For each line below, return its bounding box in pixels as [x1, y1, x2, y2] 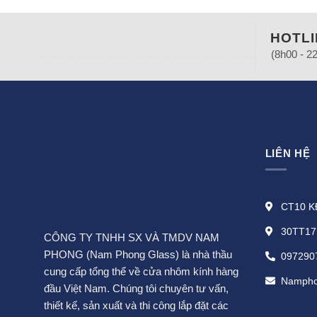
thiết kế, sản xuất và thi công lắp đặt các [44, 299, 229, 312]
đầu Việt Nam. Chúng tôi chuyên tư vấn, [44, 282, 229, 295]
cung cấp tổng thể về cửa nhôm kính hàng [44, 265, 238, 278]
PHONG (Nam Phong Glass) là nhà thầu [44, 248, 232, 261]
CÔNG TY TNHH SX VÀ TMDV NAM [44, 231, 219, 244]
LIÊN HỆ [265, 146, 311, 159]
